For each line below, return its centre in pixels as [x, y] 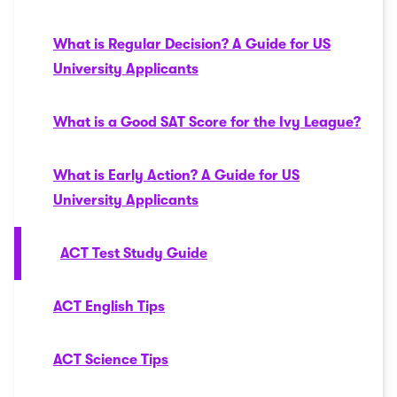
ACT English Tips [109, 307]
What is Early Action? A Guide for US [176, 175]
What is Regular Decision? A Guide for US [192, 44]
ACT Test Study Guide [134, 253]
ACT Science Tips [111, 360]
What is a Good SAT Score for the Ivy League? [207, 122]
